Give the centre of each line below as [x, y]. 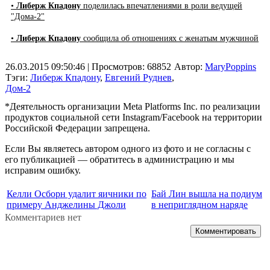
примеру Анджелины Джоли [66, 205]
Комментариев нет [43, 218]
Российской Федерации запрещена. [77, 128]
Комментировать [226, 231]
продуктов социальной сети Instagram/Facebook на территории [133, 118]
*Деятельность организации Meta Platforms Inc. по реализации [133, 107]
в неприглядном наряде [199, 205]
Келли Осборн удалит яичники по [77, 194]
